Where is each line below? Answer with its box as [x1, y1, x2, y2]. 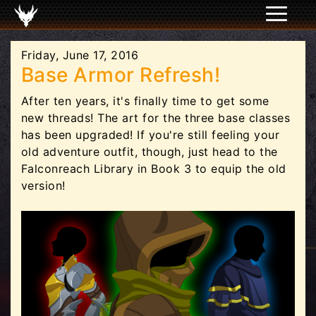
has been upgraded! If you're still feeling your [21, 128, 280, 142]
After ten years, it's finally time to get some [21, 94, 269, 108]
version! [21, 178, 66, 193]
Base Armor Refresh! [21, 63, 221, 87]
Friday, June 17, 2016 [21, 48, 139, 62]
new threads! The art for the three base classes [21, 111, 291, 125]
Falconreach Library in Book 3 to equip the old [21, 162, 286, 176]
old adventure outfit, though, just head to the [21, 145, 278, 159]
